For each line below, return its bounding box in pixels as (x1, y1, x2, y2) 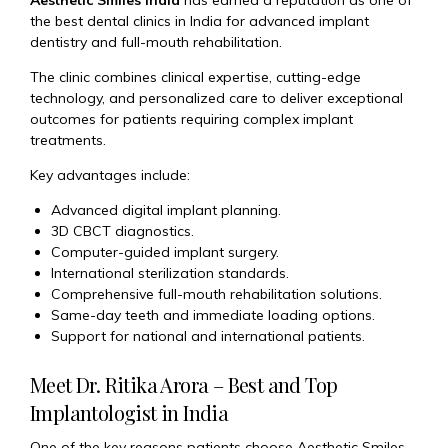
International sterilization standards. (51, 264, 289, 283)
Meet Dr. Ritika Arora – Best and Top (30, 371, 338, 399)
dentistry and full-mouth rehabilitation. (30, 33, 282, 52)
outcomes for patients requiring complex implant (30, 110, 353, 129)
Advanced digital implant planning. (51, 201, 281, 220)
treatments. (30, 131, 106, 150)
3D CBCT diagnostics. (51, 222, 194, 241)
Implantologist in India (30, 399, 229, 427)
